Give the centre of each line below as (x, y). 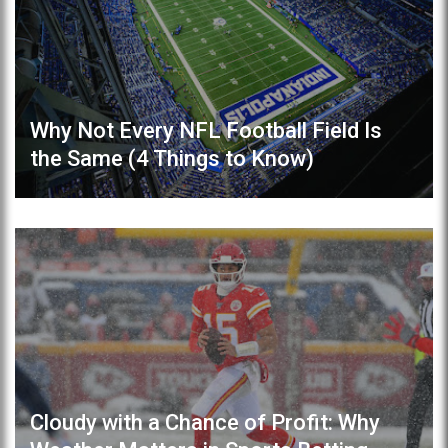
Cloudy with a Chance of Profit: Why (205, 422)
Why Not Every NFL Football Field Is (206, 131)
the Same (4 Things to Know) (172, 159)
